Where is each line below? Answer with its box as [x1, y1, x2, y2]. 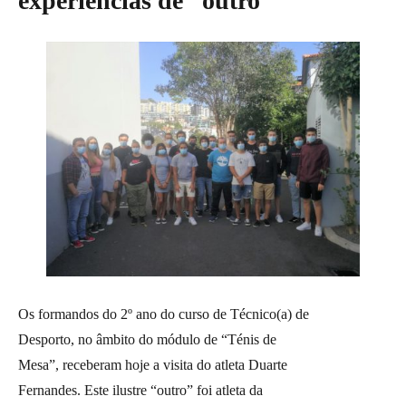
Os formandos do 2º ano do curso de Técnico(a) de [18, 305, 309, 322]
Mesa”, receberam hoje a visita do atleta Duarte [18, 356, 287, 372]
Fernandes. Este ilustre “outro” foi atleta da [18, 382, 263, 398]
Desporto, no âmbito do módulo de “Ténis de [18, 331, 276, 347]
